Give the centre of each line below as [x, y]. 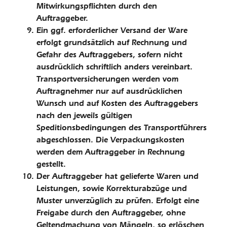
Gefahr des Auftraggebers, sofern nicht [109, 54]
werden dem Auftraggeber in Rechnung [111, 152]
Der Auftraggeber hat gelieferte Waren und [118, 176]
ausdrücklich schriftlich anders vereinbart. [115, 67]
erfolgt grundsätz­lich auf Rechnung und [112, 42]
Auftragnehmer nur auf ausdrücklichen [109, 91]
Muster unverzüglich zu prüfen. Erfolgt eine [118, 200]
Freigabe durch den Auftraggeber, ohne [111, 213]
